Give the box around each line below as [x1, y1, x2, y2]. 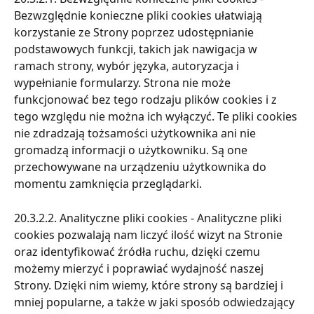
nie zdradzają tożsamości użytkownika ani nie [14, 125, 259, 142]
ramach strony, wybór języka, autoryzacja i [14, 58, 242, 74]
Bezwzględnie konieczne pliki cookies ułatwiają [14, 8, 265, 24]
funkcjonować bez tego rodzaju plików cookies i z [14, 92, 280, 108]
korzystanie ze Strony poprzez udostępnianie [14, 25, 257, 41]
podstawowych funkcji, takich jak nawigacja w [14, 41, 260, 57]
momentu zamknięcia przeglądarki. [14, 176, 202, 192]
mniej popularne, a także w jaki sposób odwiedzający [14, 294, 297, 310]
